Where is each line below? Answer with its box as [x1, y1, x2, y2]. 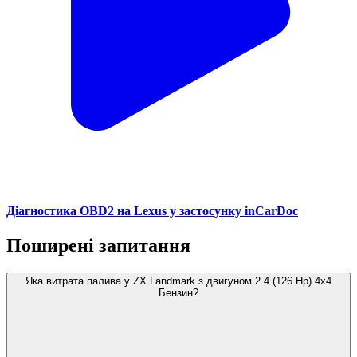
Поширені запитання [6, 235, 190, 257]
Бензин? [159, 287, 198, 300]
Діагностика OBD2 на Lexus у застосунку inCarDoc [6, 204, 298, 218]
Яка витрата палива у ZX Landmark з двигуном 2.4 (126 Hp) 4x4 [25, 275, 331, 288]
